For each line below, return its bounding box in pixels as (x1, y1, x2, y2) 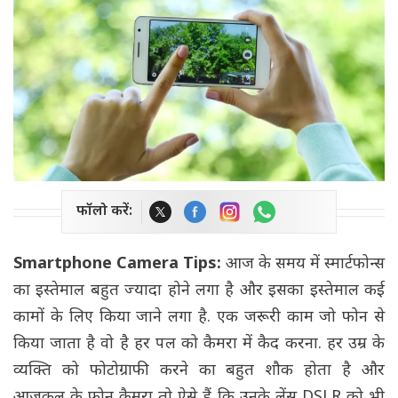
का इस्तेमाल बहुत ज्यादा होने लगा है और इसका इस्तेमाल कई (13, 281, 385, 302)
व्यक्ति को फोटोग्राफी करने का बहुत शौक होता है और (13, 361, 385, 382)
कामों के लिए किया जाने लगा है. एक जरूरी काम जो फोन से (13, 307, 385, 329)
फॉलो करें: (76, 203, 132, 222)
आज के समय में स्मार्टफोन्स (221, 254, 385, 275)
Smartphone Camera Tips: (13, 254, 221, 275)
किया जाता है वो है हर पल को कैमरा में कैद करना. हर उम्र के (13, 334, 385, 355)
